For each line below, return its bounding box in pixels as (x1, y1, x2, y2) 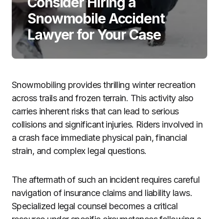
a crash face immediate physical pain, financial (12, 132, 187, 143)
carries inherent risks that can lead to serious (12, 106, 179, 116)
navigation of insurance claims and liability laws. (12, 188, 192, 198)
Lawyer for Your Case (27, 26, 161, 43)
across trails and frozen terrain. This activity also (12, 93, 194, 103)
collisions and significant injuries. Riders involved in (12, 119, 203, 130)
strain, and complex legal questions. (12, 146, 147, 156)
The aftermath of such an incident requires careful (12, 175, 199, 185)
